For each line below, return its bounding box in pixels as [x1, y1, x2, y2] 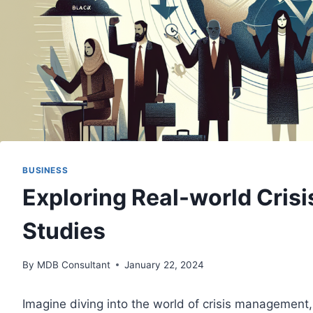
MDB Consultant [36, 259, 110, 270]
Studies [22, 217, 106, 245]
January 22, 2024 [124, 259, 204, 270]
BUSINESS [22, 165, 68, 176]
